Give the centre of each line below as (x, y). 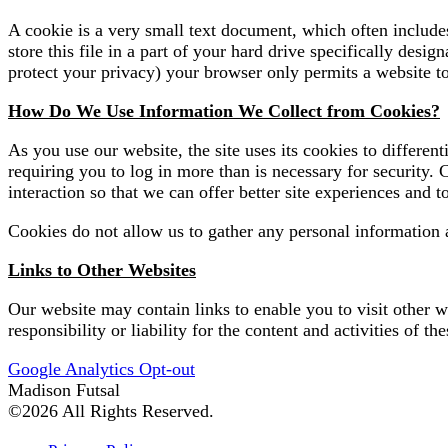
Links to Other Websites (102, 270)
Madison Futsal (64, 390)
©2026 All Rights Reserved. (111, 411)
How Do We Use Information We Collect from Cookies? (224, 111)
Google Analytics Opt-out (101, 369)
